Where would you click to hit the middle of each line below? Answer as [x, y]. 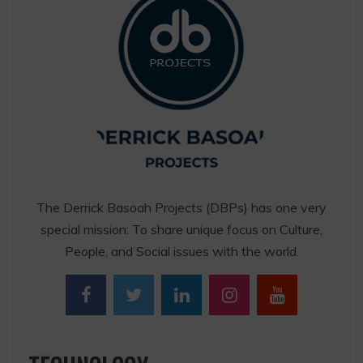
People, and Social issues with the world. [181, 252]
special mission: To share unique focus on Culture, [181, 230]
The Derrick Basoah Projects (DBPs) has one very [181, 208]
